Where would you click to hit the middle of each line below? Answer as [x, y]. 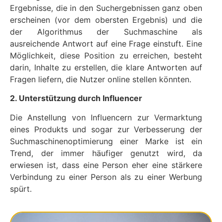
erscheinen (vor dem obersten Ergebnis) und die [106, 20]
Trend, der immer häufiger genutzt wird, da [106, 153]
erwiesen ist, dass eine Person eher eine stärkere [106, 165]
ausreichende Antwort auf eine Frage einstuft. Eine [106, 43]
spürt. [21, 189]
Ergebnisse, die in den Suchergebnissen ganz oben [106, 8]
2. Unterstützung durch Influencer [76, 98]
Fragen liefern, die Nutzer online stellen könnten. [101, 79]
